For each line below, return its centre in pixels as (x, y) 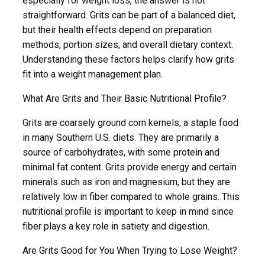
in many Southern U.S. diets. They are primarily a (121, 137)
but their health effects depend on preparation (117, 30)
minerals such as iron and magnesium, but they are (126, 182)
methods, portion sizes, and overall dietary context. (128, 44)
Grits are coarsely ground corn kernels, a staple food (130, 122)
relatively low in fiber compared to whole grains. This (131, 196)
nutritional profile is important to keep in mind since (128, 211)
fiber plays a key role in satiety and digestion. (116, 226)
